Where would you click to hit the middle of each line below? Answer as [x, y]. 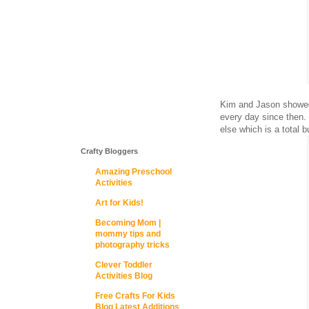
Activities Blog [124, 276]
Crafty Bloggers [109, 151]
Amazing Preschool [133, 172]
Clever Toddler [124, 265]
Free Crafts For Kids [135, 296]
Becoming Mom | [128, 223]
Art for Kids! [119, 203]
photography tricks [132, 245]
